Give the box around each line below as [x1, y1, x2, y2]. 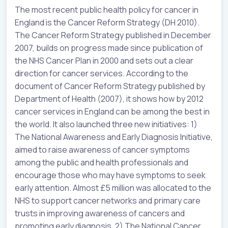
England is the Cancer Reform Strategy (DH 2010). [15, 17, 199, 28]
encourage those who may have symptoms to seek [15, 169, 206, 181]
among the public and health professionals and [15, 157, 188, 168]
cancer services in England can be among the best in [15, 106, 210, 118]
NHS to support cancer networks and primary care [15, 195, 201, 207]
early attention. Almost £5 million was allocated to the [15, 182, 211, 194]
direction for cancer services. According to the [15, 68, 188, 79]
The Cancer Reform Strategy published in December [15, 30, 211, 41]
